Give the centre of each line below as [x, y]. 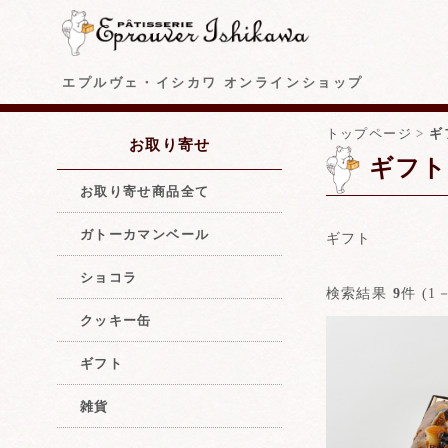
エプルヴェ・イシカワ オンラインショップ [213, 83]
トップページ [368, 134]
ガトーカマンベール [144, 234]
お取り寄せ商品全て [144, 191]
